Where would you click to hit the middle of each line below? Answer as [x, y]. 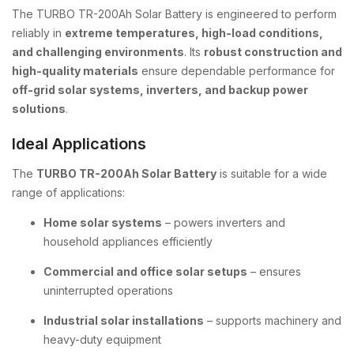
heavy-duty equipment [102, 339]
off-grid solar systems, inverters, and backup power [160, 90]
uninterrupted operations [108, 290]
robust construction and [273, 52]
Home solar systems [103, 222]
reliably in [38, 33]
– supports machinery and [273, 320]
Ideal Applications [79, 144]
